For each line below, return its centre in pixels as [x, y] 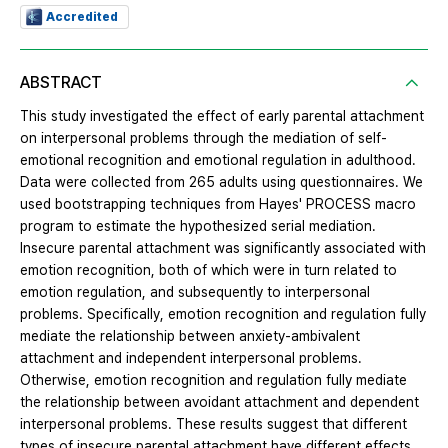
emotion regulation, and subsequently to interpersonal [195, 292]
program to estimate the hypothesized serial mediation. [198, 226]
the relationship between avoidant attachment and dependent [219, 402]
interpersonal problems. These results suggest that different [213, 424]
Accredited [82, 17]
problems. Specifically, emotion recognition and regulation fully [223, 314]
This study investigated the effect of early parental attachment [222, 116]
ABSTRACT [61, 83]
